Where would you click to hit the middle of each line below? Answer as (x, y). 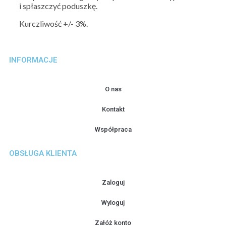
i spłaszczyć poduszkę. (58, 6)
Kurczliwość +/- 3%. (53, 24)
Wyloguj (113, 203)
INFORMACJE (33, 60)
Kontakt (113, 109)
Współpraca (113, 130)
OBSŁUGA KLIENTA (43, 154)
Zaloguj (113, 183)
